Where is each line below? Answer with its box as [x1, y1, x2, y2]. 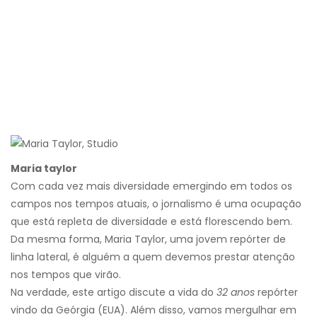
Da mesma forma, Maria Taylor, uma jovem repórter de [11, 232, 286, 247]
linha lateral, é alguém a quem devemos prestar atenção [11, 250, 295, 265]
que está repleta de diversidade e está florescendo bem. [11, 214, 292, 229]
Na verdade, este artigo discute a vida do [11, 285, 217, 300]
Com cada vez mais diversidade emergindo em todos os [11, 179, 292, 194]
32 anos [217, 285, 255, 300]
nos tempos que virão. [11, 267, 121, 282]
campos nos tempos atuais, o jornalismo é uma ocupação [11, 197, 301, 212]
